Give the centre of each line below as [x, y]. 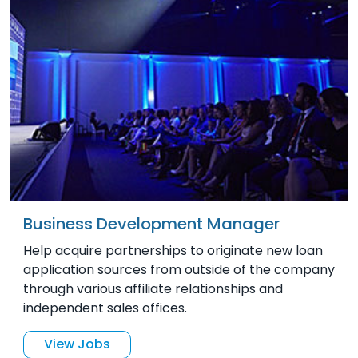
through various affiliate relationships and [153, 288]
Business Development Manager [151, 223]
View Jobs [77, 344]
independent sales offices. [105, 308]
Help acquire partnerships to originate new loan [173, 250]
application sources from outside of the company [179, 269]
